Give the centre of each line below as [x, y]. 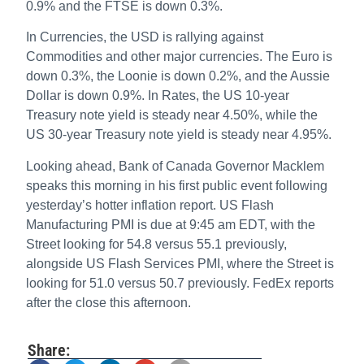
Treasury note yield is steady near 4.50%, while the [172, 115]
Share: [49, 351]
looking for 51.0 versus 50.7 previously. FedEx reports [180, 283]
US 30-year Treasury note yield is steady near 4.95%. [179, 135]
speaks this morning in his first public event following [177, 185]
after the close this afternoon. [109, 302]
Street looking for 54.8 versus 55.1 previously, [157, 244]
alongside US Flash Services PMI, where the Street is [180, 263]
